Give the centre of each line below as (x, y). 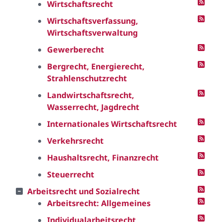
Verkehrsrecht (75, 141)
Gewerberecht (76, 50)
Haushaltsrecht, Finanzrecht (103, 158)
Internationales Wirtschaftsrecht (112, 124)
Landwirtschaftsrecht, (91, 95)
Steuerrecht (71, 174)
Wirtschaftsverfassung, (93, 21)
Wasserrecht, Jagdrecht (93, 107)
